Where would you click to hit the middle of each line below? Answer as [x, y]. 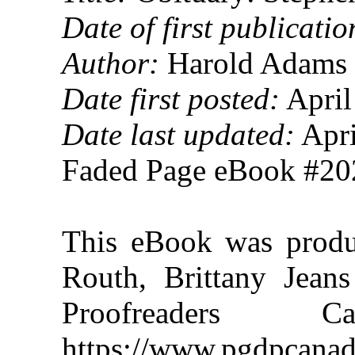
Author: [111, 63]
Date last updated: [179, 134]
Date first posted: [171, 99]
